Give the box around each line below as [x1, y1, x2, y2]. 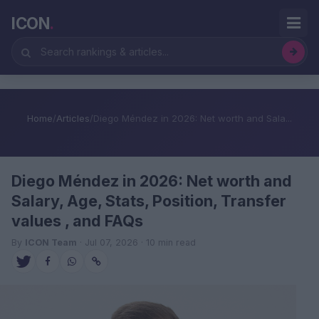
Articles [56, 113, 90, 124]
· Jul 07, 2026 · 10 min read [77, 237, 196, 248]
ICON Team [25, 237, 77, 248]
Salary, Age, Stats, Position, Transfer [11, 192, 286, 210]
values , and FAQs [11, 211, 143, 230]
